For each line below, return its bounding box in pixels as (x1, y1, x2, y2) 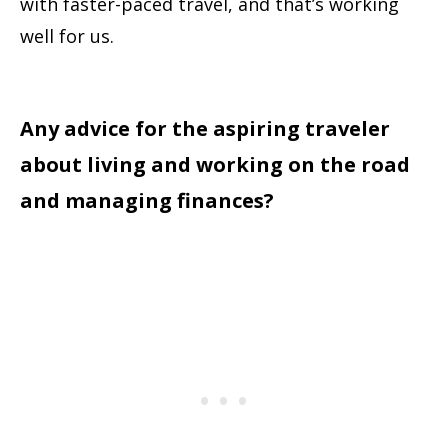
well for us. (20, 24, 114, 49)
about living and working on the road (20, 151, 410, 179)
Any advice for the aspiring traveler (20, 115, 390, 143)
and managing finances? (20, 187, 274, 215)
